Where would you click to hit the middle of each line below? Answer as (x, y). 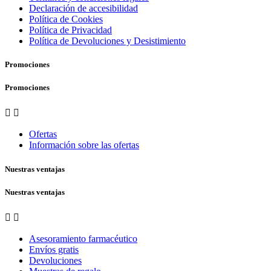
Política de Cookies (66, 19)
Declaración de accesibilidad (83, 8)
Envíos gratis (54, 249)
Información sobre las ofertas (84, 145)
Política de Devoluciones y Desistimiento (107, 41)
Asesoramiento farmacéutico (83, 238)
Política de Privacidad (70, 30)
